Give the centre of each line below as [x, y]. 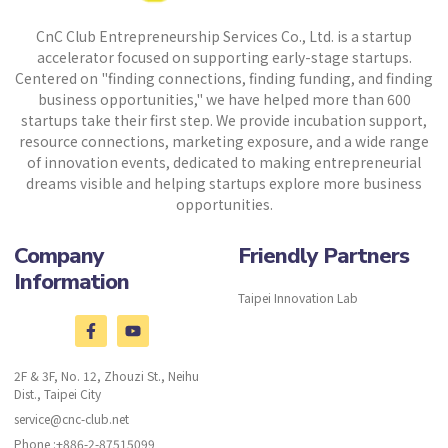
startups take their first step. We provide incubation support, [224, 120]
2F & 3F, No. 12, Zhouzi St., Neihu [106, 376]
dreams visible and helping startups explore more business [224, 183]
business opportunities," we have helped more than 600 [224, 99]
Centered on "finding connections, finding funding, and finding [224, 78]
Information [71, 282]
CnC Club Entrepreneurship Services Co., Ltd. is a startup [224, 36]
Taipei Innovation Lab [298, 298]
